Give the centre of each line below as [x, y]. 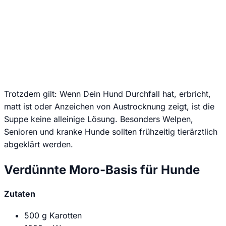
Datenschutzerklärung [112, 52]
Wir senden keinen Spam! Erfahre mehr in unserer [114, 41]
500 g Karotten [53, 216]
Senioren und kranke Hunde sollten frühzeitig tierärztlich [111, 131]
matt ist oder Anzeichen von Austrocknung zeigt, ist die [109, 106]
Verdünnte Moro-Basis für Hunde [102, 169]
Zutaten [20, 193]
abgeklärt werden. [39, 144]
